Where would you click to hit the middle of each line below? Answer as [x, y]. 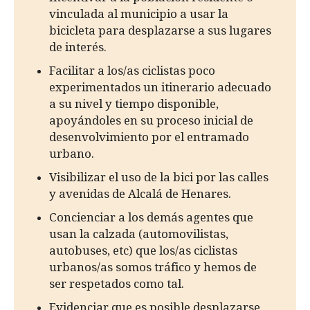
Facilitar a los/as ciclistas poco [132, 70]
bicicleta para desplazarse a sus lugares [160, 30]
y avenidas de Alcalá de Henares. [140, 193]
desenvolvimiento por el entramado [149, 137]
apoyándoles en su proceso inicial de [151, 120]
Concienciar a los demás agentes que [151, 217]
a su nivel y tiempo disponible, [134, 103]
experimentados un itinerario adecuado [160, 87]
